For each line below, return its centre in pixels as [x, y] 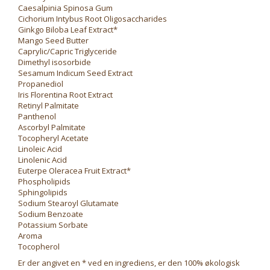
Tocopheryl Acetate [53, 138]
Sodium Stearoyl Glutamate [68, 203]
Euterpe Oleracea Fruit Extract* [74, 171]
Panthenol [37, 116]
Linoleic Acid [40, 149]
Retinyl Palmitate [49, 105]
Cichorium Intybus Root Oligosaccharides [93, 19]
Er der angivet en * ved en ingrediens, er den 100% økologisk [129, 263]
